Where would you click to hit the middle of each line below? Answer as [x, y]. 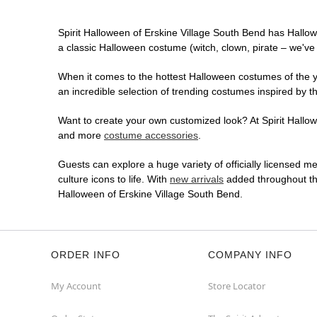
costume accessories [151, 136]
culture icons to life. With [114, 179]
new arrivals [197, 179]
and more [81, 136]
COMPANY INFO [250, 255]
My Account [76, 286]
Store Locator [237, 286]
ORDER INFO [86, 255]
